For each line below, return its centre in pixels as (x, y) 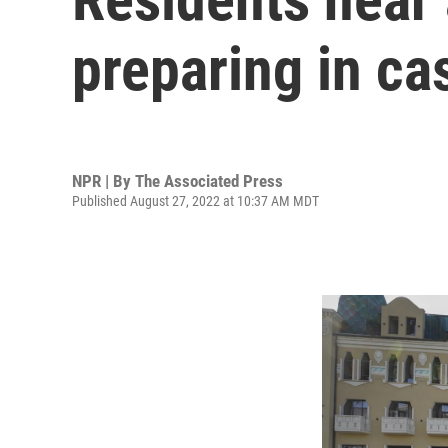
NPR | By (103, 180)
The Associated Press (209, 180)
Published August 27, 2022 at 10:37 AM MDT (195, 200)
